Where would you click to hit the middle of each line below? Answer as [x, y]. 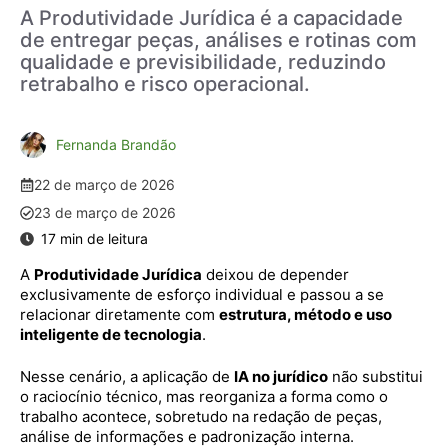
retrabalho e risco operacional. [165, 83]
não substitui [375, 376]
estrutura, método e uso [305, 314]
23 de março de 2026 [105, 212]
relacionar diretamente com [119, 314]
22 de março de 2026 [104, 184]
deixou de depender [275, 274]
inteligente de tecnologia [111, 334]
